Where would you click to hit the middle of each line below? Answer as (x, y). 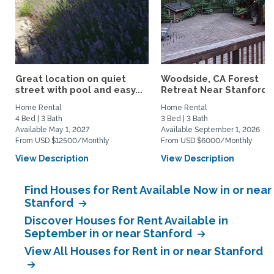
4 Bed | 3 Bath (39, 119)
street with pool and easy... (79, 90)
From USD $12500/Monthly (62, 141)
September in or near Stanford (109, 233)
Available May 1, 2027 (52, 130)
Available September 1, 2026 (210, 130)
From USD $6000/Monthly (207, 141)
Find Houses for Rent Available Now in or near (148, 190)
